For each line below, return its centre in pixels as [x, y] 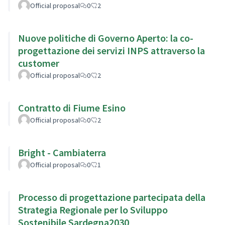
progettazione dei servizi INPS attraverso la [111, 50]
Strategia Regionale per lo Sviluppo [93, 209]
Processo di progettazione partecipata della [112, 197]
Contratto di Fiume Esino [72, 107]
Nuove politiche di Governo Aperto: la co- [106, 38]
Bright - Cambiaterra [62, 152]
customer [39, 63]
